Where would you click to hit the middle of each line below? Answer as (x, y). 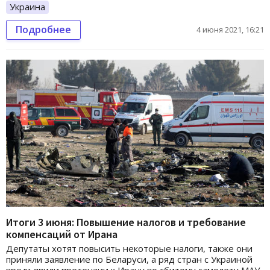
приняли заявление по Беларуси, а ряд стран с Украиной (129, 259)
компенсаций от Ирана (62, 234)
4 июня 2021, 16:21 (230, 29)
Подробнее (43, 29)
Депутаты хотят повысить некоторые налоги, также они (129, 249)
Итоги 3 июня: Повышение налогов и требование (126, 222)
